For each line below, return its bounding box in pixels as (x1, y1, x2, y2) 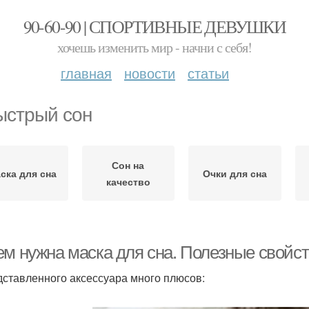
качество (106, 175, 150, 188)
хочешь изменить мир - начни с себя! (57, 38, 252, 57)
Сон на (112, 158, 145, 172)
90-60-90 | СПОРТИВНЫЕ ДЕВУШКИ (23, 14, 286, 38)
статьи (188, 63, 229, 83)
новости (124, 63, 175, 83)
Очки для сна (202, 166, 267, 180)
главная (61, 63, 112, 83)
